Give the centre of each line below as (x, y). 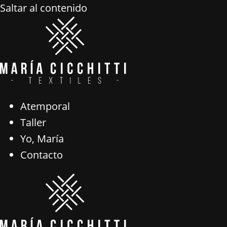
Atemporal (45, 106)
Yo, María (42, 139)
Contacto (42, 155)
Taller (33, 122)
